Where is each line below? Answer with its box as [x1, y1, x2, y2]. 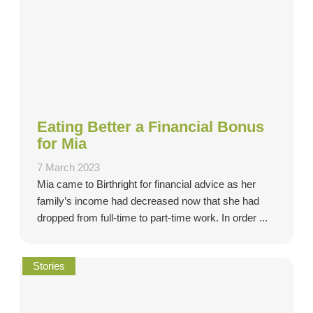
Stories [33, 260, 65, 272]
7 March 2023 [37, 161, 100, 173]
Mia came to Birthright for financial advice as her [37, 178, 256, 190]
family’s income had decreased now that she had [37, 195, 259, 207]
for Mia [37, 134, 87, 152]
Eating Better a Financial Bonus [37, 117, 264, 136]
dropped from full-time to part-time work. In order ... [37, 212, 268, 224]
